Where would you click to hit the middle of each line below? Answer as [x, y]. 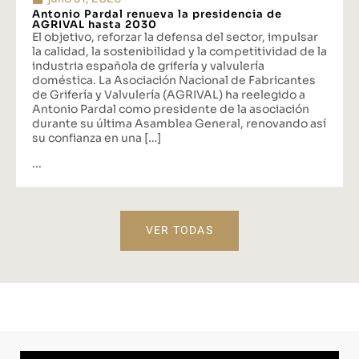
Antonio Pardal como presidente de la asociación [171, 109]
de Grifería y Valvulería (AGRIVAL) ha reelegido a [169, 95]
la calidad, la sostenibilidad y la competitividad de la [179, 52]
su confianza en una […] [97, 138]
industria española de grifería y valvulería [148, 66]
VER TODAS [179, 231]
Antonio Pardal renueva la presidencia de [157, 14]
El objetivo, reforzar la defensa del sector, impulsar [175, 37]
